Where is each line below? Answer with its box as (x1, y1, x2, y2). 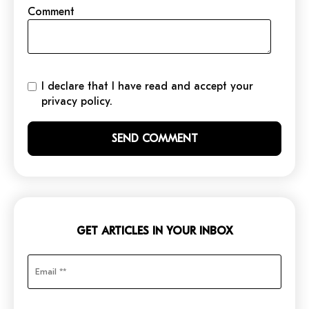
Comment (28, 5, 74, 18)
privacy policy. (41, 94, 112, 108)
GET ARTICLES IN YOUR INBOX (76, 224, 233, 237)
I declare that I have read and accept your (41, 79, 253, 92)
